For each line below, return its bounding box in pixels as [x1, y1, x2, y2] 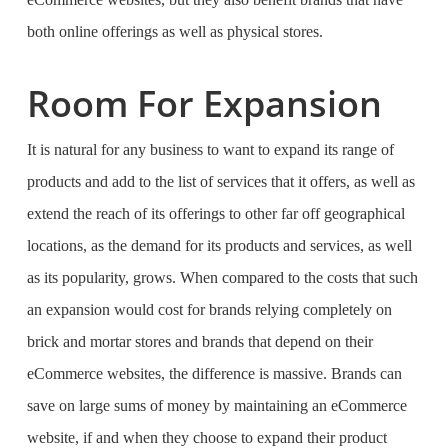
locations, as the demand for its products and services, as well [26, 237, 412, 254]
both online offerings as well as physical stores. [26, 23, 327, 40]
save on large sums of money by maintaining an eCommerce [26, 397, 407, 414]
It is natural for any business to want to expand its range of [26, 141, 394, 158]
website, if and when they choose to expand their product [26, 429, 387, 446]
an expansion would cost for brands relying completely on [26, 301, 392, 318]
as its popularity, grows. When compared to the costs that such [26, 269, 418, 286]
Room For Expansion [26, 79, 382, 128]
